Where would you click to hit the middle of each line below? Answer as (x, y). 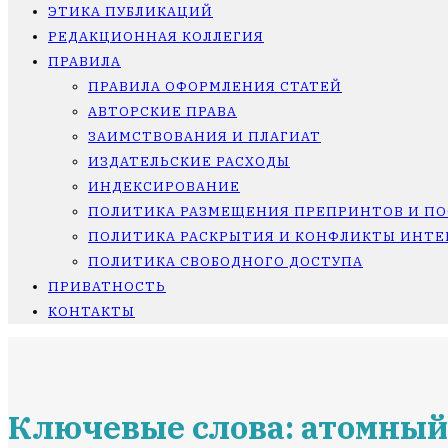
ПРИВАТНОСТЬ (107, 286)
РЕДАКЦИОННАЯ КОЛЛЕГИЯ (156, 36)
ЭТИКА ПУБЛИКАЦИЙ (130, 11)
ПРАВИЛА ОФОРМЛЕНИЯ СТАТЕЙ (215, 86)
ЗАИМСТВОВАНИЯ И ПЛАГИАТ (204, 136)
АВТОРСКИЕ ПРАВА (162, 111)
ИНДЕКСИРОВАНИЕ (164, 186)
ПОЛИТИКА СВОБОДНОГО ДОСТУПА (225, 261)
